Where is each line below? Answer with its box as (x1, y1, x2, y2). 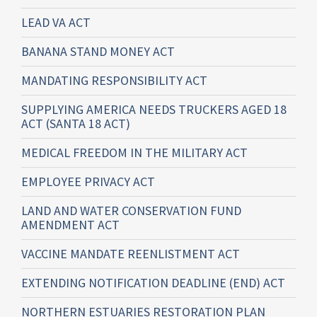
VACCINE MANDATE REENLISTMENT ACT (21, 246, 240, 263)
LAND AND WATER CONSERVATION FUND (21, 202, 241, 219)
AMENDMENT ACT (21, 217, 120, 234)
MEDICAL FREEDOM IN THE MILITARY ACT (21, 144, 248, 161)
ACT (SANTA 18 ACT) (21, 115, 130, 132)
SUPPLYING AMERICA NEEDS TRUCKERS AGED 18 (21, 101, 287, 118)
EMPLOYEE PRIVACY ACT (21, 173, 155, 190)
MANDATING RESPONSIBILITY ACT (21, 72, 207, 89)
